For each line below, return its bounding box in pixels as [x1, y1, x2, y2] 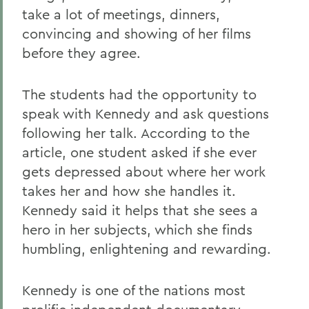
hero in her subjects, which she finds [22, 221, 252, 238]
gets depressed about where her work [22, 163, 266, 180]
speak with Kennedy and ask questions [22, 105, 269, 122]
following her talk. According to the [22, 124, 250, 141]
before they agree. [22, 44, 141, 61]
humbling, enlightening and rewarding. [22, 240, 271, 257]
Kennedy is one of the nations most [22, 281, 246, 299]
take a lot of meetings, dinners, [22, 6, 220, 23]
